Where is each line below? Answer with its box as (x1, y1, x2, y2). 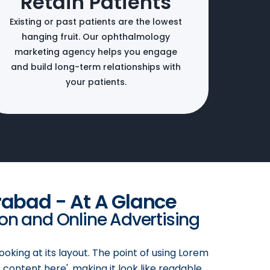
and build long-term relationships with (11, 60, 181, 73)
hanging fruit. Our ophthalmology (22, 30, 171, 43)
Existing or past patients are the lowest (10, 15, 183, 28)
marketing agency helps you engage (14, 45, 178, 58)
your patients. (65, 75, 127, 88)
